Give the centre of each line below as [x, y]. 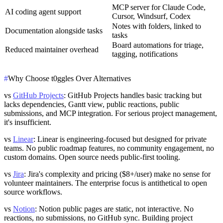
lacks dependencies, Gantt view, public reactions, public [92, 104]
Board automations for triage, [158, 45]
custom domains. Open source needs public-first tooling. [92, 157]
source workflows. [33, 192]
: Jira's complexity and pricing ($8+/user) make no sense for [117, 174]
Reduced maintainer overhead [52, 50]
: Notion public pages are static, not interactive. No [114, 209]
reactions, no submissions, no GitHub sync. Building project [98, 218]
